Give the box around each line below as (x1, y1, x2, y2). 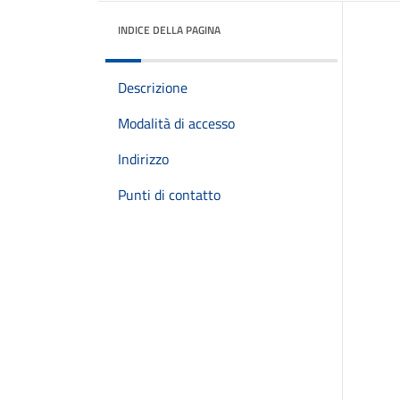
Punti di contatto (118, 184, 221, 205)
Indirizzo (118, 148, 169, 170)
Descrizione (118, 77, 187, 98)
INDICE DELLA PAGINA (118, 21, 221, 38)
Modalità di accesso (118, 112, 235, 134)
